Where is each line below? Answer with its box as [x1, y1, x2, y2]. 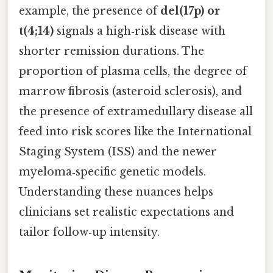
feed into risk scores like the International [19, 124, 252, 138]
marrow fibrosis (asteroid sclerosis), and [19, 84, 242, 98]
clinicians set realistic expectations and [19, 205, 234, 219]
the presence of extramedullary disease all [19, 104, 253, 118]
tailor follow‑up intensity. [19, 225, 160, 239]
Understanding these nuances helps [19, 185, 213, 199]
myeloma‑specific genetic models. [19, 165, 206, 179]
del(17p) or [160, 4, 220, 18]
